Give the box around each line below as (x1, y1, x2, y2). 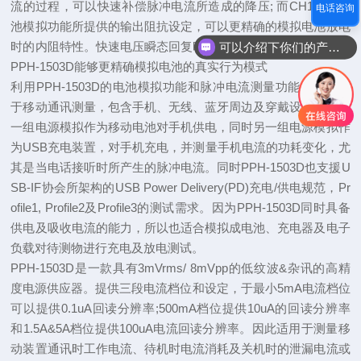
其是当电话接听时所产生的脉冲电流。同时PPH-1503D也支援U (10, 160, 351, 174)
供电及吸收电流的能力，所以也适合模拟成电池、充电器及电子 (10, 221, 351, 234)
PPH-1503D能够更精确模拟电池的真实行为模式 (10, 60, 268, 73)
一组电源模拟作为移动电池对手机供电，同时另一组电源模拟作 (10, 120, 351, 134)
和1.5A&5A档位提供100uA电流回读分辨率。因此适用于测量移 (10, 322, 351, 335)
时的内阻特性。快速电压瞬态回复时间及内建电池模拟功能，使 (10, 39, 351, 53)
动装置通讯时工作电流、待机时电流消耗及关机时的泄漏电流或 (10, 342, 351, 355)
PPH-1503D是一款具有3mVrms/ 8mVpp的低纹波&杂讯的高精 (10, 261, 351, 275)
